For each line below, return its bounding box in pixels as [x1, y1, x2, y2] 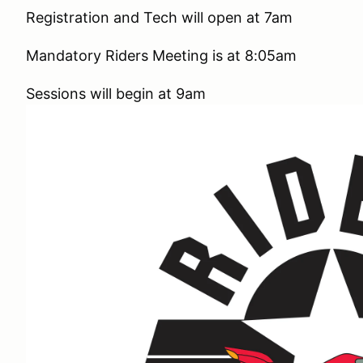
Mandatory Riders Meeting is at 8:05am [26, 47, 297, 64]
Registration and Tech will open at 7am [26, 9, 293, 26]
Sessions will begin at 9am [26, 85, 210, 102]
